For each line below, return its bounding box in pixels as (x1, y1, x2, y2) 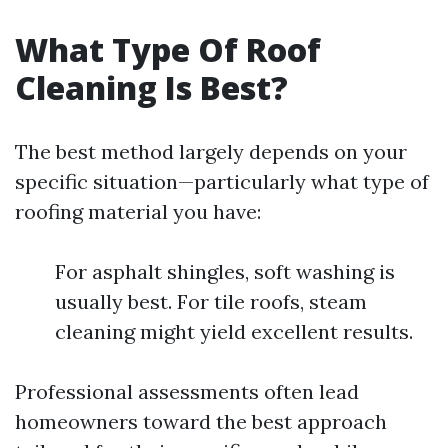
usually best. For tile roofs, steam (55, 289, 367, 314)
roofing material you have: (15, 199, 261, 224)
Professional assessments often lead (15, 379, 359, 404)
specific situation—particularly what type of (15, 169, 429, 194)
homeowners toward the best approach (15, 409, 387, 434)
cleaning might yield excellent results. (55, 319, 413, 344)
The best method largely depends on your (15, 139, 407, 164)
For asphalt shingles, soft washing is (55, 259, 395, 284)
